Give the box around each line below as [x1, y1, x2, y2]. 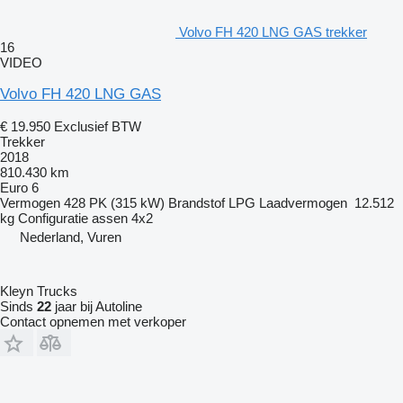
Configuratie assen [18, 210, 128, 226]
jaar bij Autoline [51, 298, 142, 314]
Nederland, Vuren [20, 228, 121, 245]
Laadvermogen [259, 194, 347, 210]
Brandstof [168, 194, 225, 210]
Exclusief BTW [54, 118, 141, 134]
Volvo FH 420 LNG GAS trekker [179, 23, 367, 40]
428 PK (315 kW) [64, 194, 165, 210]
